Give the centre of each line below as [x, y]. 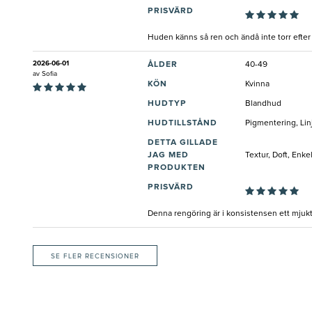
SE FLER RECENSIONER [95, 256]
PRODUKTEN [177, 167]
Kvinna [257, 84]
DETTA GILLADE [183, 142]
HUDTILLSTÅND [182, 123]
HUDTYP [167, 103]
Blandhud [263, 103]
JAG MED [168, 155]
